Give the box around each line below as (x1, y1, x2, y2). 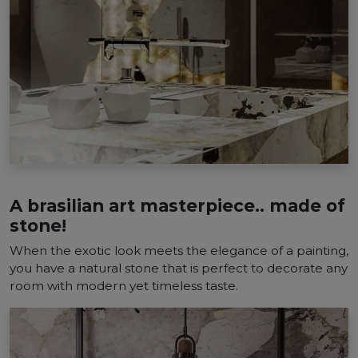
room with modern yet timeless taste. (10, 278, 238, 293)
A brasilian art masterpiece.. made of (10, 195, 345, 216)
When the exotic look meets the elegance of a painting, (10, 243, 348, 258)
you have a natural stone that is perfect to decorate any (10, 261, 348, 276)
